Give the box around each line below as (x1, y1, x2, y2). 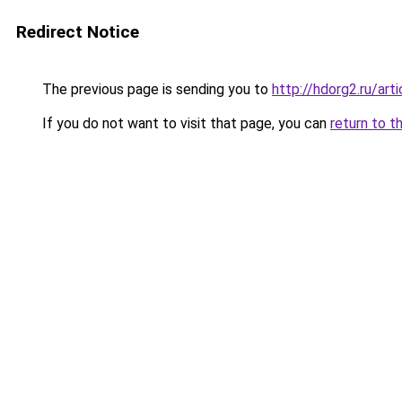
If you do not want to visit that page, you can (39, 115, 330, 132)
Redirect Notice (16, 22, 139, 42)
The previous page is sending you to (39, 81, 272, 98)
